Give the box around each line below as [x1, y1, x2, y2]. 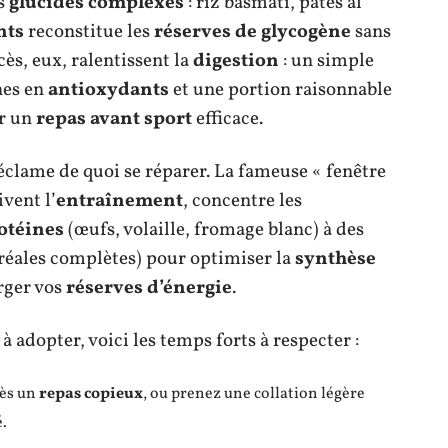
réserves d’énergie [66, 274, 232, 301]
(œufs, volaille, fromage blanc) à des [64, 216, 364, 243]
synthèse [295, 245, 376, 272]
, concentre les [183, 187, 302, 214]
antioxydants [48, 76, 169, 103]
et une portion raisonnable [169, 76, 392, 103]
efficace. [192, 105, 263, 132]
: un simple [279, 47, 374, 74]
